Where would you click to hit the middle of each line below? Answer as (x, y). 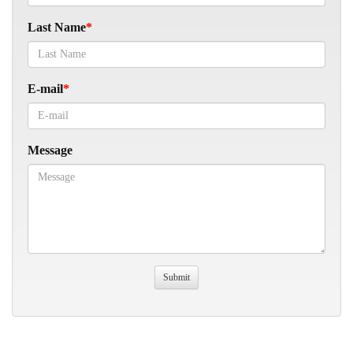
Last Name (57, 27)
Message (50, 150)
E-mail (45, 88)
